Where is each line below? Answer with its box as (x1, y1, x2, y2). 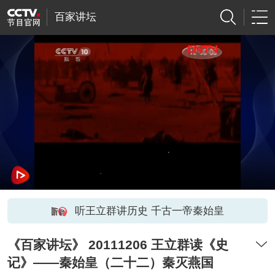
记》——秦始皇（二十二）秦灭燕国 (7, 255, 214, 270)
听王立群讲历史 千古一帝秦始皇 (74, 204, 224, 217)
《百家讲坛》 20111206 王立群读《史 (7, 238, 228, 252)
